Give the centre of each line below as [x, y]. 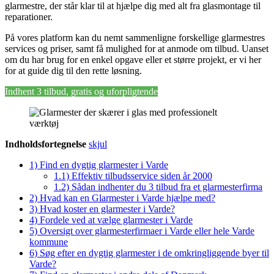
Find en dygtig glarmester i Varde [104, 165]
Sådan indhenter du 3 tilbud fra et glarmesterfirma [167, 187]
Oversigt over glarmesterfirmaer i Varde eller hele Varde [147, 231]
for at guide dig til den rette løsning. [73, 70]
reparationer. [29, 17]
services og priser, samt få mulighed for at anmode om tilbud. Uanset [137, 48]
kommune [49, 242]
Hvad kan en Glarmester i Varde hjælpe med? [128, 198]
